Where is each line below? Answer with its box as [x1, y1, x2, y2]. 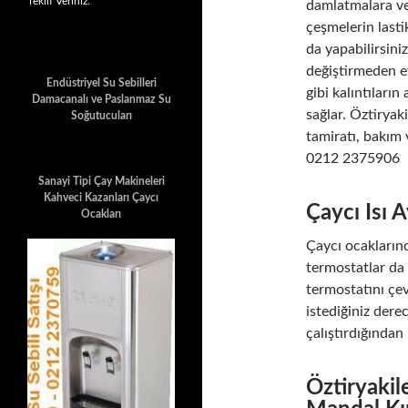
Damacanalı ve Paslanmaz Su [31, 94, 171, 105]
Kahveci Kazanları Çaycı [44, 192, 158, 203]
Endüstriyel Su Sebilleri [46, 77, 157, 88]
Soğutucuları [70, 110, 132, 121]
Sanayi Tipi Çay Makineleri [37, 176, 165, 187]
